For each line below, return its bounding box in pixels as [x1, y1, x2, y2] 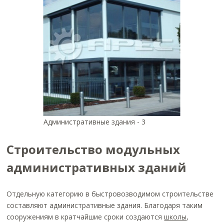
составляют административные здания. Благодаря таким [6, 200, 203, 210]
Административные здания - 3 [43, 117, 145, 126]
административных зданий [6, 159, 187, 175]
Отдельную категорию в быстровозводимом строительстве [6, 189, 214, 198]
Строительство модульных [6, 141, 180, 157]
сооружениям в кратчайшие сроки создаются [6, 212, 164, 221]
